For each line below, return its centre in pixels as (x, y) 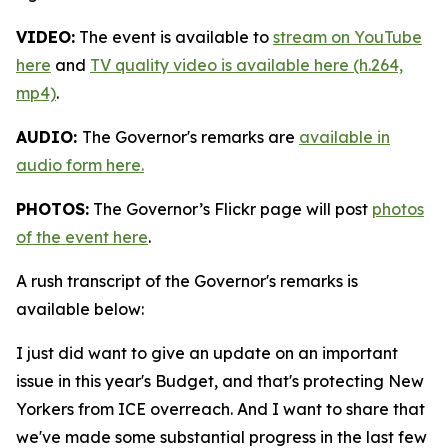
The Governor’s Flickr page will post (230, 209)
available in (344, 137)
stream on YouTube (347, 37)
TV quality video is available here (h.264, (246, 65)
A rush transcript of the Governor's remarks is (187, 281)
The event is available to (174, 37)
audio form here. (80, 165)
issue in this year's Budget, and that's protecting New (220, 381)
